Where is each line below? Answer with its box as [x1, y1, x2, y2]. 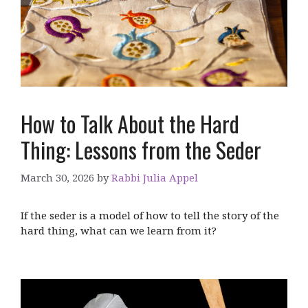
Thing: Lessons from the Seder [21, 133, 261, 166]
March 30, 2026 [21, 170, 94, 184]
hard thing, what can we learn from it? [21, 223, 217, 237]
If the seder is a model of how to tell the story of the [21, 208, 279, 222]
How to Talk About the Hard [21, 107, 239, 140]
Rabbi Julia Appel [111, 170, 198, 184]
